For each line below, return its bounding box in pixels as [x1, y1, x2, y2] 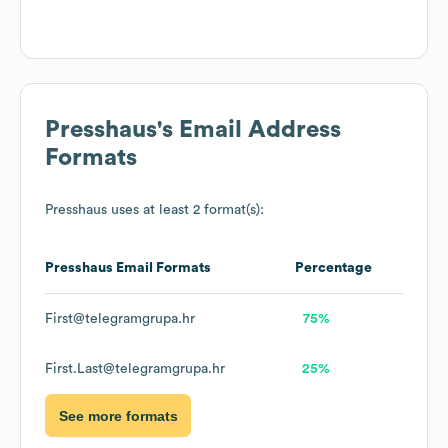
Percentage [295, 261, 372, 276]
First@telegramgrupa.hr [45, 312, 195, 327]
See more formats [58, 407, 178, 424]
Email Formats [113, 261, 211, 276]
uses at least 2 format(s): [107, 203, 264, 218]
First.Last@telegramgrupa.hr [45, 362, 225, 377]
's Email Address [157, 118, 341, 143]
